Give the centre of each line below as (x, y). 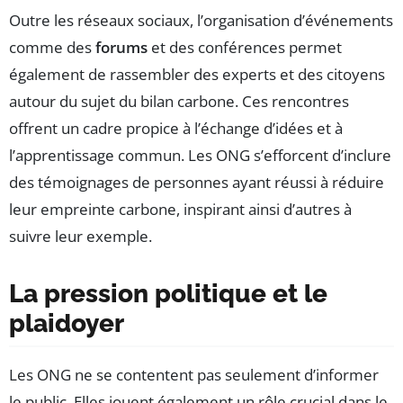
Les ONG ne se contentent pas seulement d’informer (194, 374)
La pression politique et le (168, 293)
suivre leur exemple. (81, 236)
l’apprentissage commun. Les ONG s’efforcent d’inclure (200, 155)
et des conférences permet (245, 47)
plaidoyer (67, 323)
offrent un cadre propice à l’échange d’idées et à (176, 128)
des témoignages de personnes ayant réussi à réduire (197, 182)
